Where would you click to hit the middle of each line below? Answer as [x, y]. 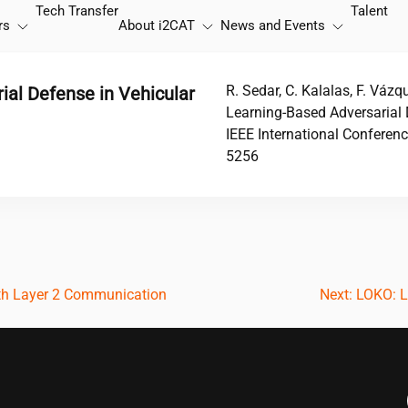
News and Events [273, 25]
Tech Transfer [77, 11]
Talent [369, 11]
